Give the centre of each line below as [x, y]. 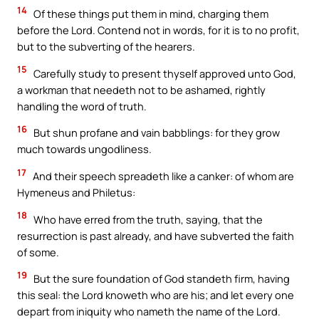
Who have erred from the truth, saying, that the [147, 219]
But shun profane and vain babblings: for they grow [156, 133]
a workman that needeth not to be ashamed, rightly [141, 89]
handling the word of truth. [82, 106]
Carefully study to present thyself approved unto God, [164, 73]
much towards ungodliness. [84, 149]
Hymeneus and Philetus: [76, 193]
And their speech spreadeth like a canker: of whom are [162, 176]
